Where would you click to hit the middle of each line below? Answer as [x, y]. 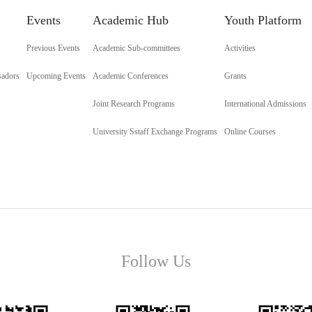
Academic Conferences [131, 76]
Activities [240, 48]
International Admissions [265, 104]
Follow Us [156, 261]
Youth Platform [263, 20]
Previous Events [53, 48]
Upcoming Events [56, 76]
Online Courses [250, 132]
